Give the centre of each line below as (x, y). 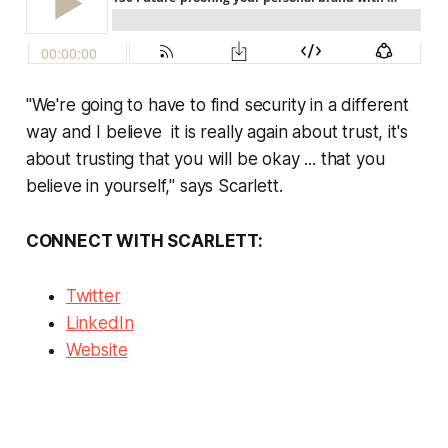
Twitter (93, 296)
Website (96, 350)
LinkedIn (99, 323)
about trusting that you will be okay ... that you (205, 159)
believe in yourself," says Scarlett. (154, 186)
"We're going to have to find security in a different (217, 105)
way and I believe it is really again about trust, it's (216, 132)
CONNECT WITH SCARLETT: (144, 241)
